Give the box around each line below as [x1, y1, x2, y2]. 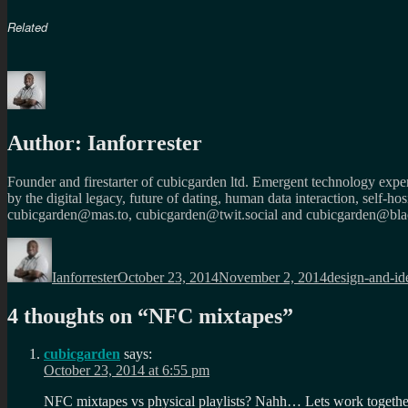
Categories [326, 236, 387, 252]
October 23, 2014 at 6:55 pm [44, 362, 209, 379]
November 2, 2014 [219, 269, 327, 285]
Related [7, 17, 47, 36]
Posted [117, 236, 155, 252]
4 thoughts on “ [7, 303, 148, 328]
